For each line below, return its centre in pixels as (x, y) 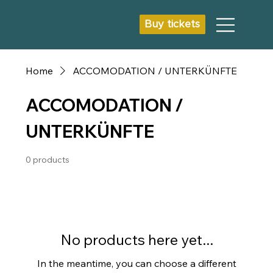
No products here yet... (136, 239)
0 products (48, 160)
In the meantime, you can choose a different (136, 263)
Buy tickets (172, 25)
